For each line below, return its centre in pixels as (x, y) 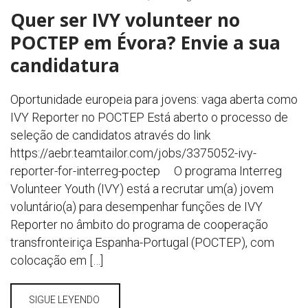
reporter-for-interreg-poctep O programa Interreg (146, 171)
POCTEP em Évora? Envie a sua (145, 43)
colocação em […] (57, 260)
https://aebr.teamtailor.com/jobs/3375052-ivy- (133, 153)
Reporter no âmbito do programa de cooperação (139, 224)
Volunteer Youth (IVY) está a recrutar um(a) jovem (142, 189)
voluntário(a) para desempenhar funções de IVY (136, 207)
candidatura (65, 65)
